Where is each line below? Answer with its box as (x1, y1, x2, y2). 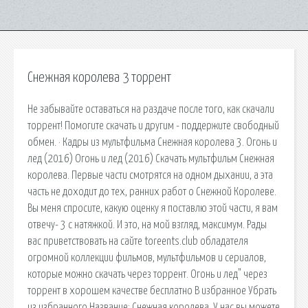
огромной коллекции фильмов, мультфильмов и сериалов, (27, 252, 266, 263)
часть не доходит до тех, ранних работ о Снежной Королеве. (27, 186, 276, 197)
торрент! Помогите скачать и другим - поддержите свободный (27, 120, 279, 131)
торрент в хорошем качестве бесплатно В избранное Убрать (27, 285, 276, 296)
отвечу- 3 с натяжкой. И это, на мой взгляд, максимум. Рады (27, 219, 267, 230)
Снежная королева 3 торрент (27, 71, 171, 85)
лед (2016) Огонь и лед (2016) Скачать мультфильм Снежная (27, 153, 274, 164)
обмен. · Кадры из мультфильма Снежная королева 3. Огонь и (27, 136, 277, 148)
